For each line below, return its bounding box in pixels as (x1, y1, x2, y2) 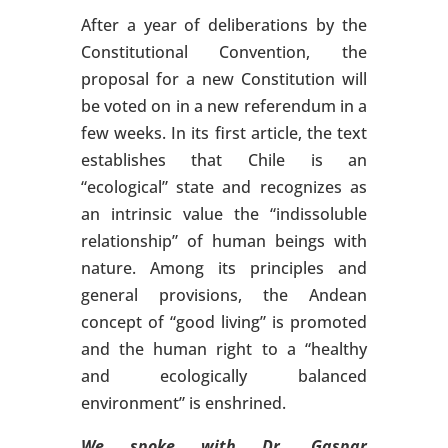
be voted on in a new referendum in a (80, 94, 368, 117)
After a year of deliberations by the (80, 13, 368, 36)
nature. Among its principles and (80, 256, 368, 279)
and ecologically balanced (80, 364, 368, 387)
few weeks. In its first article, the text (80, 121, 368, 144)
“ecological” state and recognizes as (80, 175, 368, 198)
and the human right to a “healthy (80, 337, 368, 360)
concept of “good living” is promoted (80, 310, 368, 333)
